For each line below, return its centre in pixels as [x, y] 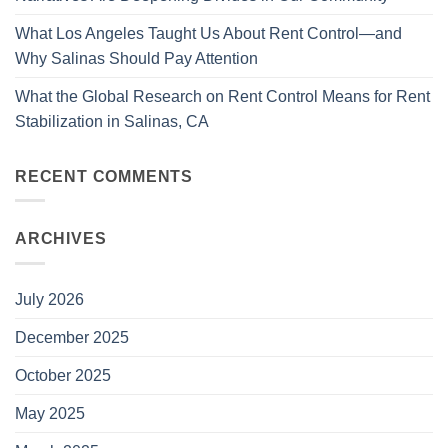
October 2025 [63, 375]
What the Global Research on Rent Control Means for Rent [222, 96]
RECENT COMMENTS [104, 176]
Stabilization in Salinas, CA [112, 121]
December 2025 [72, 337]
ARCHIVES [61, 239]
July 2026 [49, 299]
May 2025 [50, 413]
